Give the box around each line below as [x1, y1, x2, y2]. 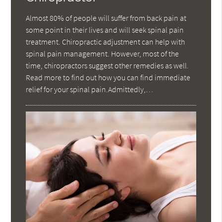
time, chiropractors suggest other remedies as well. [26, 60, 189, 71]
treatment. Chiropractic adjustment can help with [26, 37, 185, 47]
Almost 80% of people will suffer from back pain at [26, 13, 187, 23]
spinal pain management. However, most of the [26, 49, 179, 59]
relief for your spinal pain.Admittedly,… [26, 84, 154, 95]
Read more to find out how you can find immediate [26, 72, 191, 83]
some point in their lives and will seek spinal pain [26, 25, 184, 35]
